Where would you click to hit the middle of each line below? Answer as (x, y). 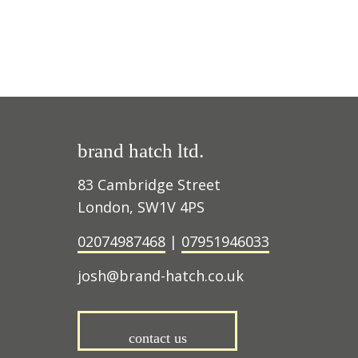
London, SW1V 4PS (141, 207)
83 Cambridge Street (149, 185)
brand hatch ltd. (141, 151)
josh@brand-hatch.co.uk (163, 276)
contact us (157, 338)
